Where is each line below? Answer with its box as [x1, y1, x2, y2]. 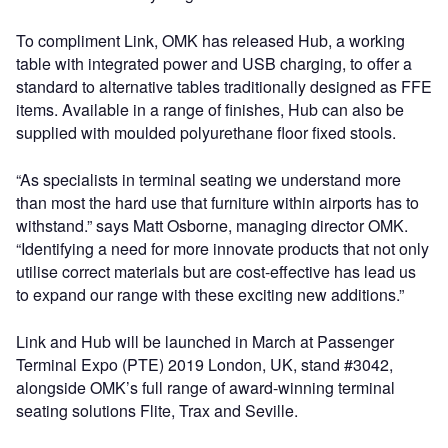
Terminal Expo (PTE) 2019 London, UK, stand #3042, [16, 353, 393, 376]
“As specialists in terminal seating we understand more [16, 168, 401, 191]
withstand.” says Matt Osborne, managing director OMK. [16, 214, 408, 237]
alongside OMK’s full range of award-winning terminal [16, 376, 395, 399]
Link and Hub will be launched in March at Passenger [16, 330, 394, 353]
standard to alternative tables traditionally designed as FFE [16, 75, 432, 98]
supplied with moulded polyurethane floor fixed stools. [16, 121, 396, 144]
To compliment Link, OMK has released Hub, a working [16, 29, 405, 52]
